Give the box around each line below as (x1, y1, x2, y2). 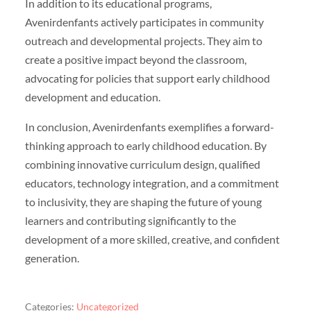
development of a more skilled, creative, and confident (24, 232, 280, 246)
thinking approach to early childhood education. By (24, 138, 267, 152)
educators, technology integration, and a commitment (24, 176, 279, 190)
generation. (24, 251, 79, 264)
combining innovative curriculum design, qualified (24, 157, 260, 171)
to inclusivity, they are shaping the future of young (24, 194, 262, 208)
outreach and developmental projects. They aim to (24, 33, 262, 47)
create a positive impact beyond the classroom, (24, 52, 246, 66)
